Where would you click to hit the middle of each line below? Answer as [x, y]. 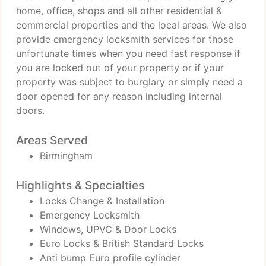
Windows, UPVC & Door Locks [108, 229]
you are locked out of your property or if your [120, 68]
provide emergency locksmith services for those [125, 39]
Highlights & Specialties [80, 185]
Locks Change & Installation [102, 201]
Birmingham [66, 156]
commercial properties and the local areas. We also [132, 25]
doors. [30, 110]
